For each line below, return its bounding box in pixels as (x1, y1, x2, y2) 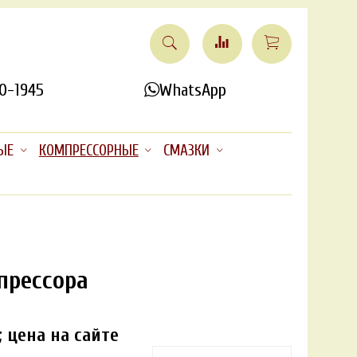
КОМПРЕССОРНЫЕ (38, 142, 139, 160)
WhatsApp (159, 80, 226, 100)
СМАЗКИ (163, 142, 210, 160)
